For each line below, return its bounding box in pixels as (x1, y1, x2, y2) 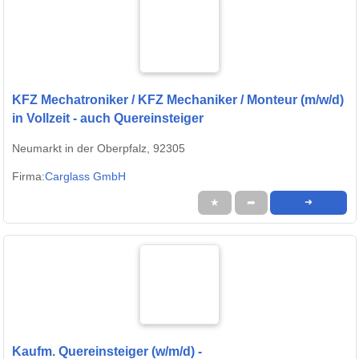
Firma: (12, 170, 45, 184)
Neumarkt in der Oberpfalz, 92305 (12, 142, 185, 155)
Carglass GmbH (45, 170, 126, 184)
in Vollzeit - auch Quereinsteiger (12, 111, 204, 126)
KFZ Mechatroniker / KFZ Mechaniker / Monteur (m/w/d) (12, 93, 344, 107)
